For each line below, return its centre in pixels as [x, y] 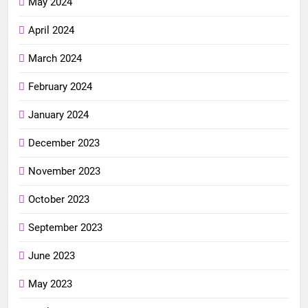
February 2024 [60, 86]
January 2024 [58, 114]
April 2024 [51, 30]
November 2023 [64, 171]
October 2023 [59, 199]
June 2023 [52, 255]
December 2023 [64, 143]
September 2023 [65, 227]
